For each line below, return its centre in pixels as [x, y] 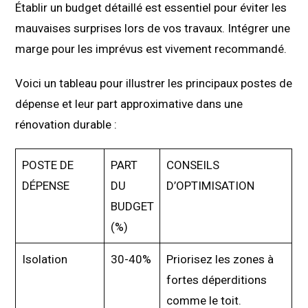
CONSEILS [192, 165]
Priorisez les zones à [220, 259]
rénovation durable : [66, 124]
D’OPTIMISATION [210, 185]
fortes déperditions [216, 279]
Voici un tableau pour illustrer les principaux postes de [154, 83]
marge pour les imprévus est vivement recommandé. [151, 48]
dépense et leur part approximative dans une [129, 103]
